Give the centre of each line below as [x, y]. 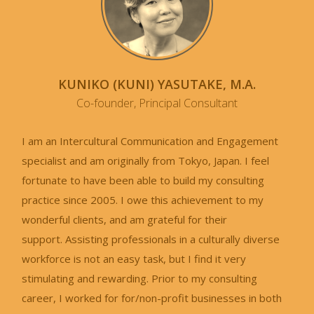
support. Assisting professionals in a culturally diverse [151, 239]
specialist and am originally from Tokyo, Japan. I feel [146, 160]
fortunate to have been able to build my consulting [143, 180]
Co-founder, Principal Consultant [157, 103]
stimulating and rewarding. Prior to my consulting [140, 278]
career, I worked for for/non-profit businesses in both [152, 298]
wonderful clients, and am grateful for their [125, 219]
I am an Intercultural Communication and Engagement [150, 141]
